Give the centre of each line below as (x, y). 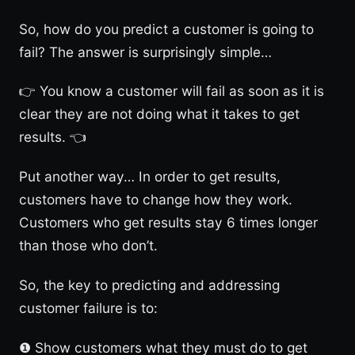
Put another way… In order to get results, (150, 177)
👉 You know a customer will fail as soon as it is (172, 91)
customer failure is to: (88, 308)
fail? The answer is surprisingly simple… (145, 52)
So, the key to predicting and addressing (149, 285)
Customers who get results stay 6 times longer (168, 223)
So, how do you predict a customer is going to (166, 29)
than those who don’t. (88, 246)
